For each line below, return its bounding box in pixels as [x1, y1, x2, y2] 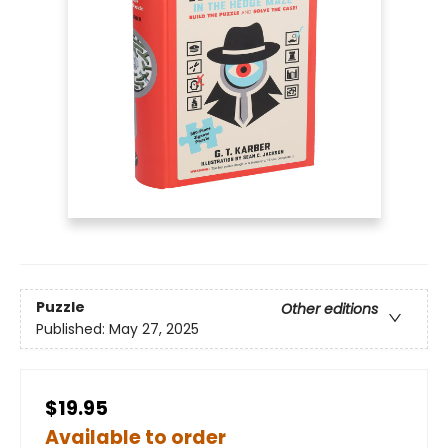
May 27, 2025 [109, 319, 199, 340]
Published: [36, 319, 109, 340]
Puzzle [36, 297, 85, 318]
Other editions [281, 299, 378, 320]
